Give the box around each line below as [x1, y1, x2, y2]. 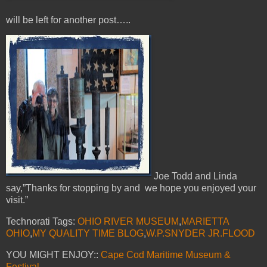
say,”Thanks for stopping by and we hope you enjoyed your [6, 183, 256, 194]
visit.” [6, 195, 28, 206]
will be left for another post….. [6, 14, 131, 25]
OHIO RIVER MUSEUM [77, 216, 179, 227]
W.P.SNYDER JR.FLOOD [146, 228, 255, 239]
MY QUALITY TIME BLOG [32, 228, 144, 239]
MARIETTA [181, 216, 229, 227]
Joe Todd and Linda [151, 171, 237, 182]
